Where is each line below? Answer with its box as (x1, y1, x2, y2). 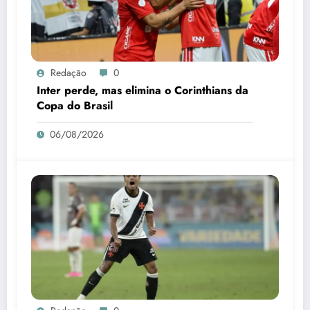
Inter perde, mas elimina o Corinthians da (37, 82, 248, 99)
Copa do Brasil (37, 98, 113, 114)
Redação (51, 66, 86, 80)
